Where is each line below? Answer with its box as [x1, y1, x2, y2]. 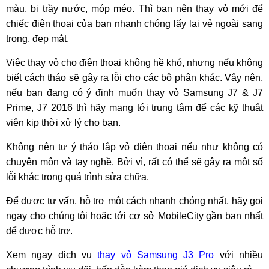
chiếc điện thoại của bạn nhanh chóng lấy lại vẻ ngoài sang [6, 19, 263, 29]
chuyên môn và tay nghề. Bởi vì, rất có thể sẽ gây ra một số [6, 157, 263, 167]
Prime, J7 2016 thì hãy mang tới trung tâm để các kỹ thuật [6, 103, 263, 113]
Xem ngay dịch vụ [6, 250, 98, 260]
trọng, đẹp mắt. [6, 34, 69, 44]
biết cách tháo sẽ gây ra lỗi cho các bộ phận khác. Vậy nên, [6, 73, 263, 83]
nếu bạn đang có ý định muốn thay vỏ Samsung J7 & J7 [6, 88, 263, 98]
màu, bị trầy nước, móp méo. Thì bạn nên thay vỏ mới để [6, 4, 263, 14]
